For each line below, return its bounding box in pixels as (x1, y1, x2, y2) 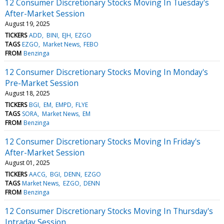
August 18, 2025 (5, 88, 50, 97)
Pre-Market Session (5, 77, 78, 88)
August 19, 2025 (5, 19, 50, 28)
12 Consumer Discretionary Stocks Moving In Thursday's (5, 205, 213, 216)
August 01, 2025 (5, 158, 50, 167)
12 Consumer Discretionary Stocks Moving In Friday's (5, 135, 200, 147)
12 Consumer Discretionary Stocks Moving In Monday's (5, 66, 208, 77)
